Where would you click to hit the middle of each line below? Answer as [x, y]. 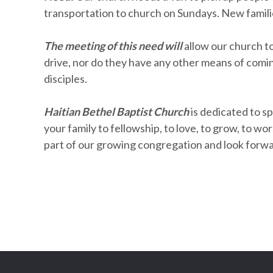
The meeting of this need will [113, 46]
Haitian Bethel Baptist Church [116, 112]
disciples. [66, 79]
